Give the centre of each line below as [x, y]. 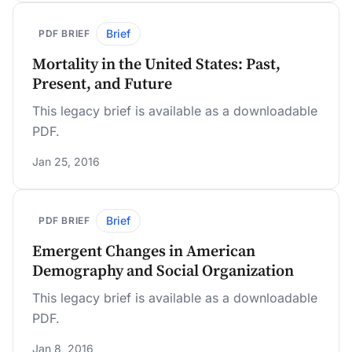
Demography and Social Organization [163, 271]
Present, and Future [102, 84]
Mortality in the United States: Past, [156, 65]
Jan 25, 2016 [66, 161]
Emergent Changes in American [144, 252]
